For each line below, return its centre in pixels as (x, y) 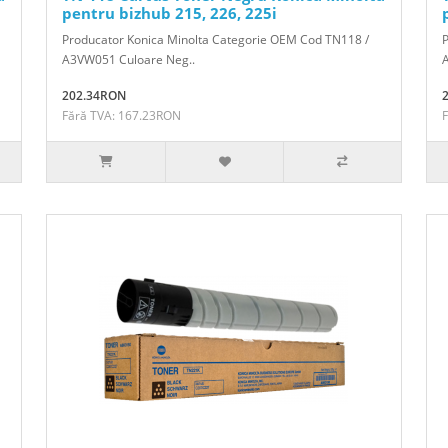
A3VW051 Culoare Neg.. (128, 59)
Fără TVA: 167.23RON (121, 115)
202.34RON (94, 95)
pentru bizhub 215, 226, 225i (169, 12)
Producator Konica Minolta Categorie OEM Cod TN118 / (215, 39)
